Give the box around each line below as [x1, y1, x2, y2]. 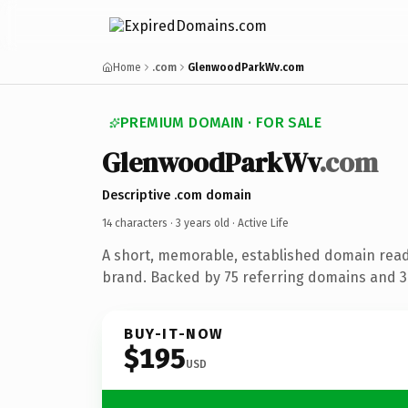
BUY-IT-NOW [124, 324, 224, 342]
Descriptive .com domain [102, 187, 251, 203]
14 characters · [102, 216, 176, 229]
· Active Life [229, 216, 289, 229]
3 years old [176, 216, 229, 229]
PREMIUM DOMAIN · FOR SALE [120, 114, 321, 131]
